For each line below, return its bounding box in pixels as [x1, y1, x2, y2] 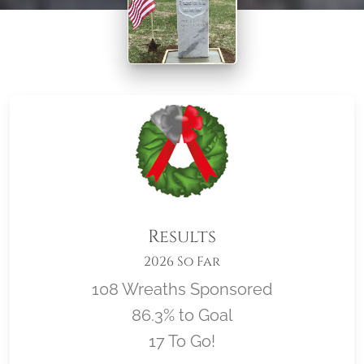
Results [148, 225, 216, 249]
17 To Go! [149, 331, 215, 351]
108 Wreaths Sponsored [92, 279, 272, 299]
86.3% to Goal [132, 305, 232, 325]
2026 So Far [144, 253, 220, 271]
